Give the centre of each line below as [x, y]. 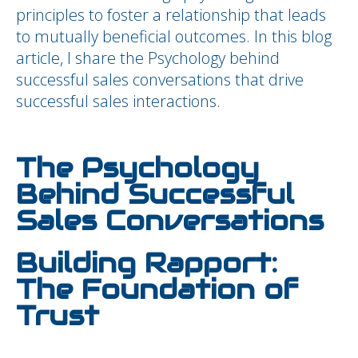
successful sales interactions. [118, 101]
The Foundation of [157, 290]
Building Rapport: [147, 263]
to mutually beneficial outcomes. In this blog [174, 36]
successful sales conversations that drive [160, 80]
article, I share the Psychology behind [148, 58]
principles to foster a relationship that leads [171, 15]
